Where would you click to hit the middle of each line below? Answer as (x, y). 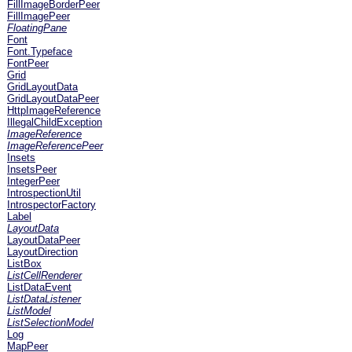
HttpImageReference (54, 110)
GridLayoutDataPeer (53, 99)
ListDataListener (44, 299)
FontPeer (28, 63)
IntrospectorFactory (51, 205)
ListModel (29, 311)
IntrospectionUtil (44, 193)
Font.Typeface (40, 51)
